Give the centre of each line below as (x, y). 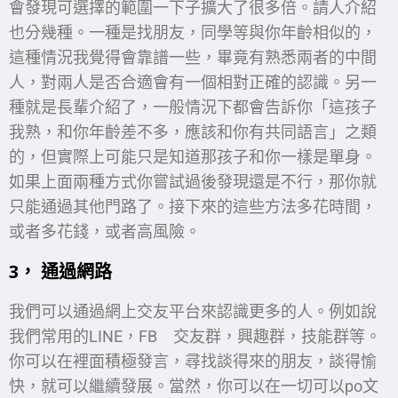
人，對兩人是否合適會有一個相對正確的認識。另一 (193, 83)
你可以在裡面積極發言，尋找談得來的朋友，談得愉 (193, 362)
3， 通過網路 (60, 272)
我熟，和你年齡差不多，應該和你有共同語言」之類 (193, 132)
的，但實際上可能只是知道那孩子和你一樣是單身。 (193, 157)
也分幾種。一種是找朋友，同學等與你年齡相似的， (193, 33)
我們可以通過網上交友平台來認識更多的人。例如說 (193, 312)
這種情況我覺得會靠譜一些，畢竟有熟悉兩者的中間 (193, 58)
